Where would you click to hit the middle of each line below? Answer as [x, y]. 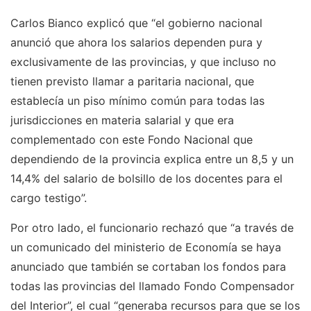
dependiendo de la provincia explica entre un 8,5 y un [152, 159]
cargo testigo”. [49, 198]
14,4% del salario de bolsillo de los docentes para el [146, 178]
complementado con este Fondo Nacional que [132, 140]
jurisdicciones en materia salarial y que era [122, 120]
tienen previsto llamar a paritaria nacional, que [132, 81]
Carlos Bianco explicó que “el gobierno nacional [136, 23]
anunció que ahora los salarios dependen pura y [136, 42]
